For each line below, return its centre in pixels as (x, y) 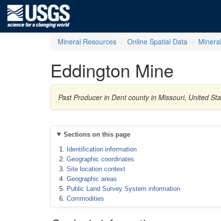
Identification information (102, 149)
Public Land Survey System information (123, 189)
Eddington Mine (112, 70)
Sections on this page (97, 134)
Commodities (85, 199)
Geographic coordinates (100, 159)
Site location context (96, 169)
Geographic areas (92, 179)
